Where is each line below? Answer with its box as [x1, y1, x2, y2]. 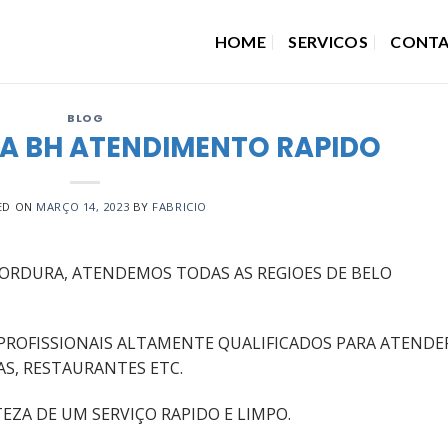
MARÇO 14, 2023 [36, 198, 130, 214]
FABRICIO [152, 198, 207, 214]
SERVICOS [288, 31, 368, 51]
